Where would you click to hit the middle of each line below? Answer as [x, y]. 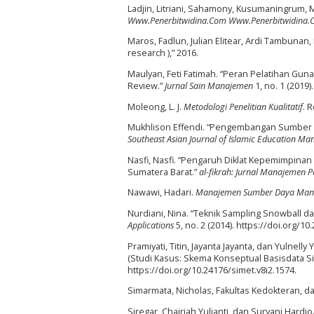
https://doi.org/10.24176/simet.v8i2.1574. [212, 270]
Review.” [146, 86]
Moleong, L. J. [156, 107]
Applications [151, 225]
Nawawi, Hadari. [162, 193]
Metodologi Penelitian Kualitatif [243, 107]
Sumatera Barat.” [163, 172]
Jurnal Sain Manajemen [209, 86]
